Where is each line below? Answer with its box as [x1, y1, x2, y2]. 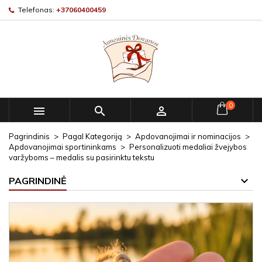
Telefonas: [18, 5, 54, 14]
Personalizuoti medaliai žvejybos [129, 142, 247, 151]
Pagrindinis [9, 132, 50, 141]
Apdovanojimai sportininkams [9, 142, 116, 151]
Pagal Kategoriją [63, 132, 122, 141]
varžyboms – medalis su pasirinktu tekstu [9, 153, 154, 162]
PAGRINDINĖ [9, 175, 67, 187]
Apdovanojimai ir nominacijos [135, 132, 241, 141]
